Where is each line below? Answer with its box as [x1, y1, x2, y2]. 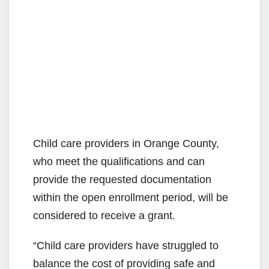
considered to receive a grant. [33, 209, 175, 222]
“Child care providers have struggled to [33, 239, 219, 252]
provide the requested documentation [33, 173, 211, 186]
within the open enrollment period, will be [33, 191, 228, 204]
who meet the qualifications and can [33, 155, 205, 168]
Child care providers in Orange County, [33, 137, 219, 150]
